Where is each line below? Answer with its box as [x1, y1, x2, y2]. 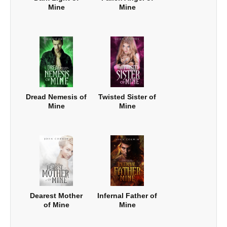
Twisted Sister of [98, 92, 156, 101]
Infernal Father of [97, 191, 157, 200]
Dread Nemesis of [26, 92, 87, 101]
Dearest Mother [30, 191, 83, 200]
